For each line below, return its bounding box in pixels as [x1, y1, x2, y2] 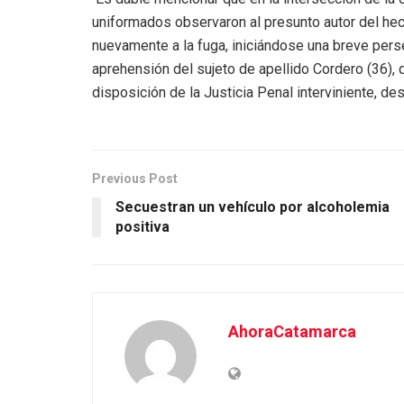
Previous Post [92, 171, 178, 187]
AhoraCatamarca [228, 322, 356, 342]
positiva [115, 218, 170, 236]
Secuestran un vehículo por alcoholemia [115, 198, 390, 216]
